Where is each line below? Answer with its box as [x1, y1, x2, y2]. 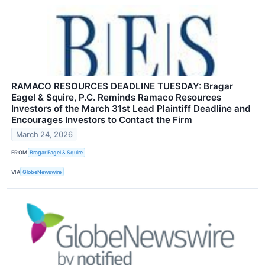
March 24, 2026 [16, 130, 73, 139]
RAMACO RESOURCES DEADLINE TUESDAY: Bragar [11, 80, 233, 92]
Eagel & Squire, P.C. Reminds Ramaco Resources [11, 91, 221, 103]
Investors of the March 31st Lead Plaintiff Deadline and [11, 102, 251, 114]
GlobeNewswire [22, 168, 62, 175]
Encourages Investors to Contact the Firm [11, 114, 192, 125]
